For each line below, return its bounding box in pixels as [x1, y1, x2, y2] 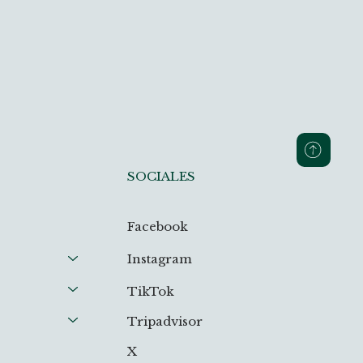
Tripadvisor [126, 313, 203, 329]
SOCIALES [126, 168, 195, 184]
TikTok [126, 284, 174, 300]
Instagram [126, 251, 192, 267]
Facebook [126, 219, 188, 235]
